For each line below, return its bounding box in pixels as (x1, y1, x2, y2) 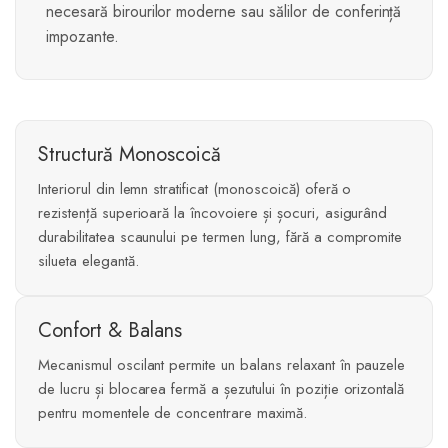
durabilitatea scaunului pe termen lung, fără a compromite (38, 226, 403, 249)
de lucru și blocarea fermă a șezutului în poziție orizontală (38, 378, 405, 401)
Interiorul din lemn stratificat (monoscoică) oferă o (38, 178, 352, 201)
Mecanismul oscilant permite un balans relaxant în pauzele (38, 354, 406, 377)
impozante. (46, 25, 119, 49)
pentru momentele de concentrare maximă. (38, 402, 307, 425)
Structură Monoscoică (38, 140, 221, 170)
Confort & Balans (38, 316, 182, 346)
